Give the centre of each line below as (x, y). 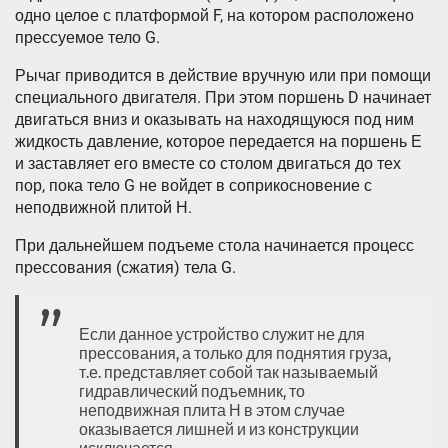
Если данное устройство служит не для (222, 335)
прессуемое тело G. (87, 38)
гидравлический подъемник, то (192, 392)
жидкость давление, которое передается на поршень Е (218, 142)
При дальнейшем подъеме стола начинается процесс (214, 246)
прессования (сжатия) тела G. (125, 268)
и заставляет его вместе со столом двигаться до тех (208, 164)
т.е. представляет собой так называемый (228, 373)
